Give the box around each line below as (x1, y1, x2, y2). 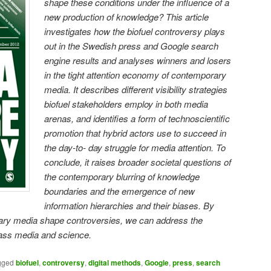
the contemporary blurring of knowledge (44, 170, 200, 183)
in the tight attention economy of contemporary (44, 68, 227, 82)
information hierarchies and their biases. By (44, 199, 215, 212)
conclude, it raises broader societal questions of (44, 155, 232, 169)
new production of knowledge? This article (44, 10, 209, 24)
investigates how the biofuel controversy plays (44, 25, 226, 38)
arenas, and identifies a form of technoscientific (44, 112, 230, 125)
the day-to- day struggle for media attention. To (44, 141, 226, 154)
